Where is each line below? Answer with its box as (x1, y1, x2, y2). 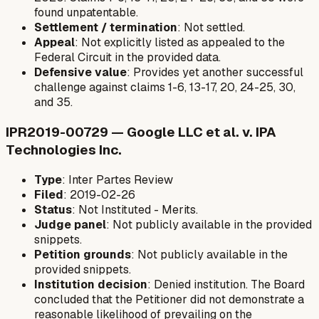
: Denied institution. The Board (147, 276, 305, 292)
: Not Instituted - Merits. (72, 202, 198, 217)
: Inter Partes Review (62, 172, 173, 187)
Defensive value (34, 65, 127, 80)
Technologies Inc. (6, 140, 122, 159)
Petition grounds (34, 246, 131, 262)
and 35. (34, 95, 73, 110)
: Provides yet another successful (127, 65, 303, 80)
